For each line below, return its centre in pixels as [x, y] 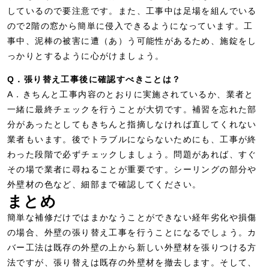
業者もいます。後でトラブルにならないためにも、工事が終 [132, 139]
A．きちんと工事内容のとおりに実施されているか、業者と [131, 94]
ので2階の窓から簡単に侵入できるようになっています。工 [130, 26]
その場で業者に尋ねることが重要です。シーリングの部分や [132, 169]
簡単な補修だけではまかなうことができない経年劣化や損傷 [132, 217]
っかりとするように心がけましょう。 [86, 56]
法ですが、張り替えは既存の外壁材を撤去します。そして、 [132, 262]
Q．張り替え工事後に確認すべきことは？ [94, 79]
